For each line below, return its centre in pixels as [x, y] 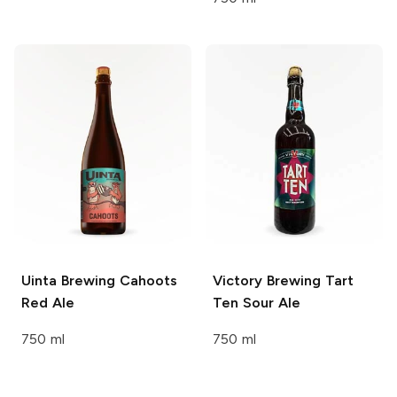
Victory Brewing [267, 281]
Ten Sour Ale [257, 303]
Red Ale [48, 303]
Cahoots [146, 281]
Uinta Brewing [68, 281]
